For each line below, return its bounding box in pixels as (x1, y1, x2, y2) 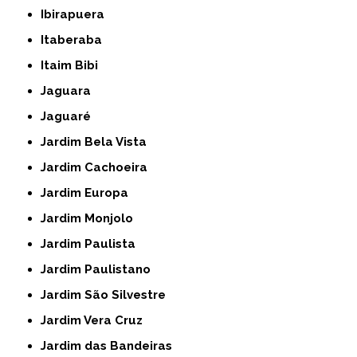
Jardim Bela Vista (46, 135, 147, 149)
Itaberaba (44, 33, 103, 47)
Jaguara (46, 84, 92, 98)
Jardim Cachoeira (46, 160, 148, 175)
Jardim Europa (46, 186, 129, 200)
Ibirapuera (44, 7, 105, 22)
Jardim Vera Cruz (46, 313, 143, 328)
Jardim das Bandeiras (46, 339, 173, 353)
